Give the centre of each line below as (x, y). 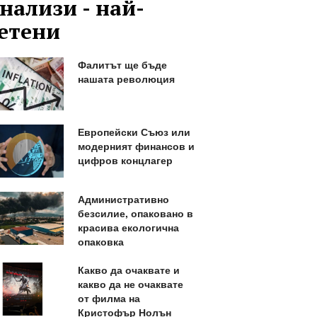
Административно (123, 198)
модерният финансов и (136, 146)
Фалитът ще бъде (122, 65)
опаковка (100, 241)
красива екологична (128, 227)
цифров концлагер (125, 160)
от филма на (109, 298)
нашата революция (126, 79)
